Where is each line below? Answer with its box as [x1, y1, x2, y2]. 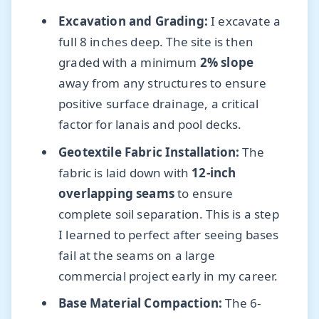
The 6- [222, 294, 261, 311]
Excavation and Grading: [58, 13, 208, 30]
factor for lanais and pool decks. [58, 116, 242, 133]
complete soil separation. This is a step [58, 205, 279, 222]
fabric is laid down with [58, 164, 192, 181]
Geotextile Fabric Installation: [58, 143, 240, 160]
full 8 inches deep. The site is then [58, 33, 254, 51]
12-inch [192, 164, 236, 181]
